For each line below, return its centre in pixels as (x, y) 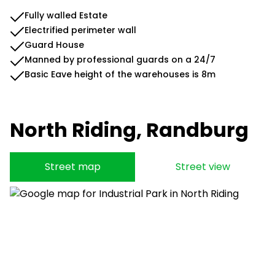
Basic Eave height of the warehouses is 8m (120, 74)
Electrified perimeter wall (80, 30)
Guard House (54, 45)
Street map (72, 167)
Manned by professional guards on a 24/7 (120, 60)
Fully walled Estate (66, 15)
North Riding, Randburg (129, 130)
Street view (203, 167)
